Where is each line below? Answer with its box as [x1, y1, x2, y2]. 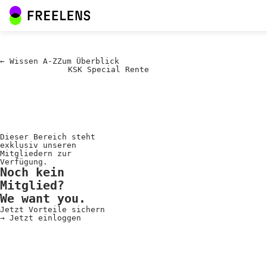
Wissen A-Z [10, 57, 57, 66]
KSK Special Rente [68, 65, 149, 74]
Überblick [72, 57, 119, 66]
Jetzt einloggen [10, 213, 81, 222]
